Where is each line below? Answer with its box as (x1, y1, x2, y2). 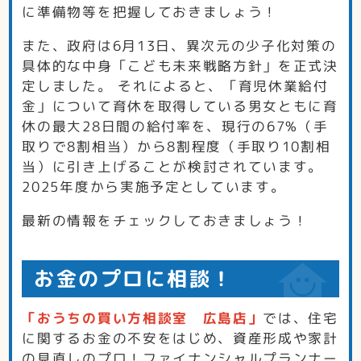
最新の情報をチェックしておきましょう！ (22, 210, 309, 230)
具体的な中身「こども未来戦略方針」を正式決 (22, 56, 338, 76)
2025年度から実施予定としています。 (22, 177, 286, 197)
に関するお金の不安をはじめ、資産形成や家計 (22, 328, 338, 347)
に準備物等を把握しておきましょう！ (22, 2, 278, 22)
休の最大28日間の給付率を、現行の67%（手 (22, 117, 329, 136)
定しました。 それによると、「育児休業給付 (22, 77, 329, 96)
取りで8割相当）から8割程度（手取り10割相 (22, 137, 331, 156)
